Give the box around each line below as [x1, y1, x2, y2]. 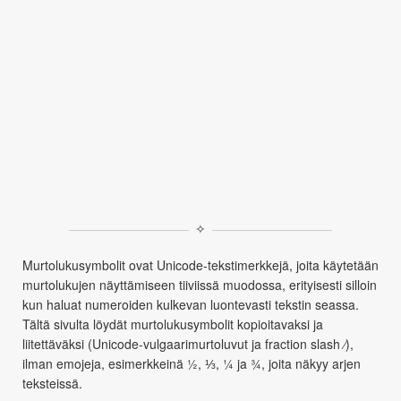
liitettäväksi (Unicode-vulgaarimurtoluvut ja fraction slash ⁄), [22, 335, 354, 353]
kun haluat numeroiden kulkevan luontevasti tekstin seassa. [22, 295, 359, 313]
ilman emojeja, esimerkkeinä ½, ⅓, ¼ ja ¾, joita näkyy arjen [22, 354, 361, 372]
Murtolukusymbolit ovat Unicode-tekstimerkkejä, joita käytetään [22, 256, 379, 274]
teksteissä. [22, 374, 82, 392]
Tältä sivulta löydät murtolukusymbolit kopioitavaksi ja [22, 315, 323, 333]
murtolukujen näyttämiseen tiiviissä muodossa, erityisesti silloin [22, 276, 377, 294]
